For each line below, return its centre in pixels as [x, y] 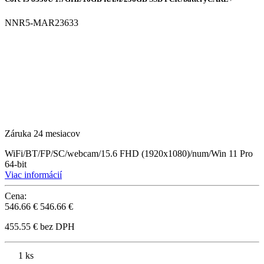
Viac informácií [33, 174]
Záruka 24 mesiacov [42, 133]
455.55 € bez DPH [40, 226]
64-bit [16, 164]
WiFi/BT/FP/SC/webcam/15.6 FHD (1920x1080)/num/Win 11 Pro [129, 153]
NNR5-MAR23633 [42, 22]
